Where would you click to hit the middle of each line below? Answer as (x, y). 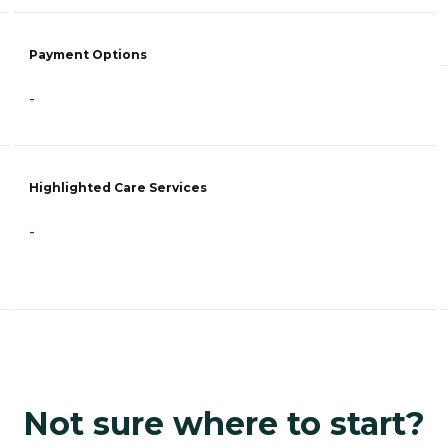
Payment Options (88, 55)
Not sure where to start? (224, 424)
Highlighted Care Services (118, 187)
